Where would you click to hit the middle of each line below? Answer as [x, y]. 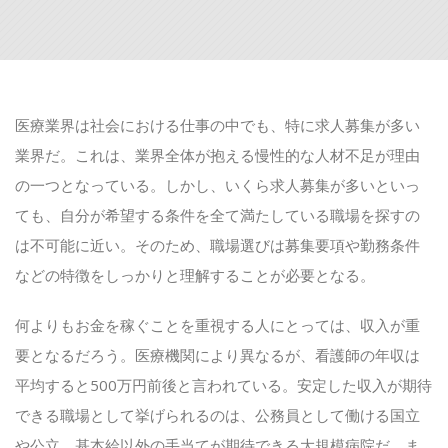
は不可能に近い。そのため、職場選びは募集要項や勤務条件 [217, 245]
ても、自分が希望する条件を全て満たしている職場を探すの [217, 215]
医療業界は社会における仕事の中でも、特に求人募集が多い [217, 125]
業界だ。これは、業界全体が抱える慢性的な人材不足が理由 [217, 155]
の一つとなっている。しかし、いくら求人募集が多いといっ [217, 185]
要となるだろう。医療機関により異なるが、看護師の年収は [217, 355]
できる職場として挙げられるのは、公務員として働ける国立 [217, 415]
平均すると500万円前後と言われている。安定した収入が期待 [223, 385]
